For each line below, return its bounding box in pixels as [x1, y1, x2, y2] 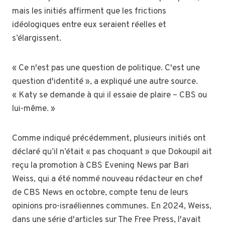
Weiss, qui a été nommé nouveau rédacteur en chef [12, 173, 203, 185]
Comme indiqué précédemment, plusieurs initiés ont [12, 133, 206, 144]
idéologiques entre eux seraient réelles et [12, 19, 166, 31]
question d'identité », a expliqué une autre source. [12, 76, 198, 87]
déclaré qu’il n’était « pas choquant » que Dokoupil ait [12, 146, 212, 158]
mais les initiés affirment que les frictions [12, 6, 166, 17]
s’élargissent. [12, 33, 61, 44]
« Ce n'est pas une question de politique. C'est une [12, 62, 200, 74]
